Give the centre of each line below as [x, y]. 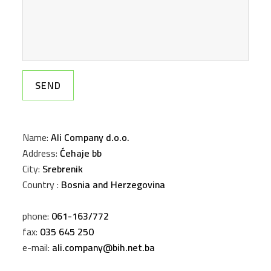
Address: [41, 153]
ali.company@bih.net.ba [104, 247]
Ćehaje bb [81, 153]
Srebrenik [63, 169]
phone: [37, 216]
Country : [42, 184]
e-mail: [38, 247]
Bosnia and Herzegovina [113, 184]
